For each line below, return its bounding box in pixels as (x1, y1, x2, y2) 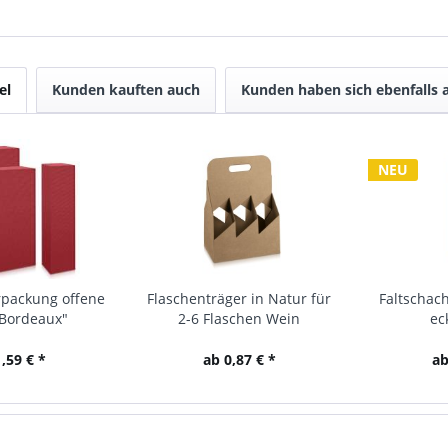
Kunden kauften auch (52, 80, 200, 99)
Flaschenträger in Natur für (147, 289, 332, 308)
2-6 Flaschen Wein (178, 309, 301, 328)
